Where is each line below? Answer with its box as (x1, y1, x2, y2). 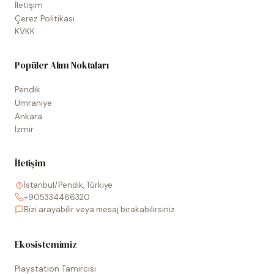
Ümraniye (15, 97, 52, 108)
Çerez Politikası (15, 13, 75, 24)
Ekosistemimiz (15, 238, 78, 251)
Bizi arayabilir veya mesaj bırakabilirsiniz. (24, 204, 177, 215)
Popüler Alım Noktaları (15, 59, 109, 72)
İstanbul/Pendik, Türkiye (24, 180, 113, 191)
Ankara (15, 111, 42, 122)
